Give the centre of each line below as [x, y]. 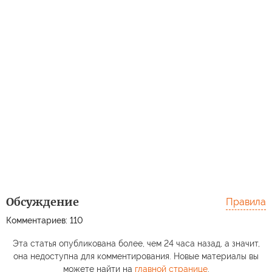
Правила [246, 202]
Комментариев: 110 [45, 221]
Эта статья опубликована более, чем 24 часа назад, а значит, [136, 244]
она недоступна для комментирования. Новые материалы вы [136, 257]
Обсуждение [42, 202]
